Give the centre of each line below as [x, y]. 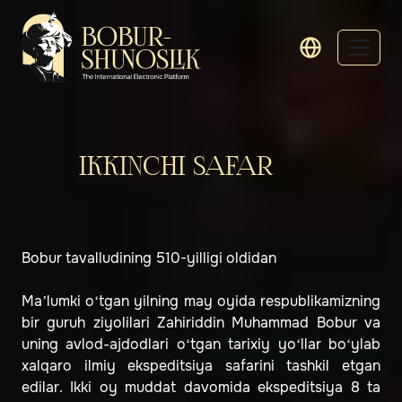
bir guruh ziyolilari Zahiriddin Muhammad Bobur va [201, 323]
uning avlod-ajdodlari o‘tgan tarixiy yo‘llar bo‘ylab [201, 345]
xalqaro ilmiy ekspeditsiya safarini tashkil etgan [201, 366]
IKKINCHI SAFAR [176, 167]
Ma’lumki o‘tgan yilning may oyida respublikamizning [201, 301]
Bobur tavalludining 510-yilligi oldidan [149, 258]
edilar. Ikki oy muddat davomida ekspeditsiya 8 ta [201, 388]
